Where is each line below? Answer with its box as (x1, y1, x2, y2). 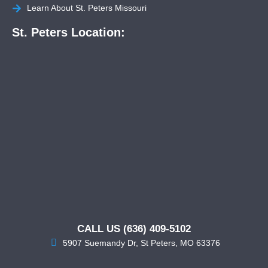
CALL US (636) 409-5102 (77, 223, 191, 235)
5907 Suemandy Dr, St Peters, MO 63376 (63, 237, 220, 248)
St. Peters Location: (12, 26, 125, 39)
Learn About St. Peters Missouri (27, 3, 147, 13)
